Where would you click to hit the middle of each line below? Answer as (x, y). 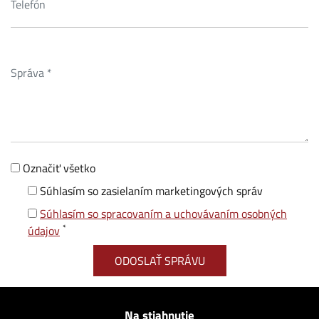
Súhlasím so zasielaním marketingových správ (151, 191)
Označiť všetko (59, 168)
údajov (44, 231)
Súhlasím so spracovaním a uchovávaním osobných (163, 214)
